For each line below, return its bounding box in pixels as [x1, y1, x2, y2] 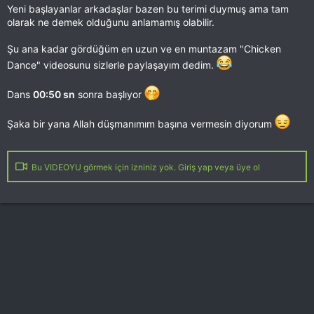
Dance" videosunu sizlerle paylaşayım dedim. [7, 59, 217, 71]
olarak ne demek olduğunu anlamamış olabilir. [7, 16, 214, 28]
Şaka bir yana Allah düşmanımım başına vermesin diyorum [7, 118, 275, 130]
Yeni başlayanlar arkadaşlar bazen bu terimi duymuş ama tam [7, 3, 289, 15]
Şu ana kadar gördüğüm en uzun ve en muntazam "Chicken [7, 43, 281, 55]
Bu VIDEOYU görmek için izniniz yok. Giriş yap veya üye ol [29, 162, 260, 172]
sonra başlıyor [75, 88, 144, 100]
